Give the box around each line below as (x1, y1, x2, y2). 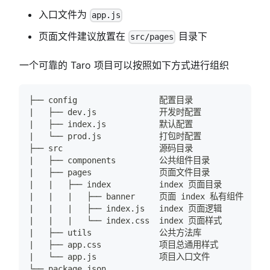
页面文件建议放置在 (39, 30, 128, 42)
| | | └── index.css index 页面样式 (29, 215, 222, 225)
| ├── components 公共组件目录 (29, 155, 210, 165)
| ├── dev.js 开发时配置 (29, 107, 201, 117)
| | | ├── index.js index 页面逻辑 (29, 203, 222, 213)
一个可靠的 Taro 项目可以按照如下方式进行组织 (19, 58, 229, 71)
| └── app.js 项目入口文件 (29, 251, 210, 262)
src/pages (130, 32, 174, 42)
